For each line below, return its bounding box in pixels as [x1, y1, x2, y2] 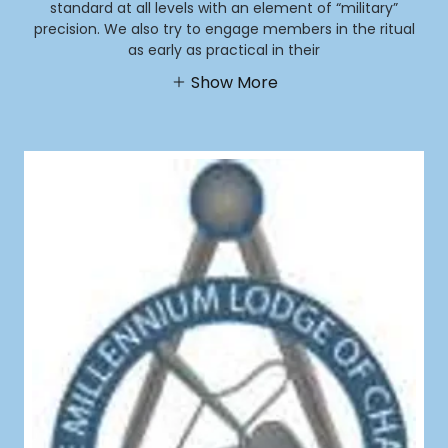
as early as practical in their [128, 39, 320, 60]
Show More [190, 70, 278, 94]
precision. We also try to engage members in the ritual [33, 18, 415, 39]
